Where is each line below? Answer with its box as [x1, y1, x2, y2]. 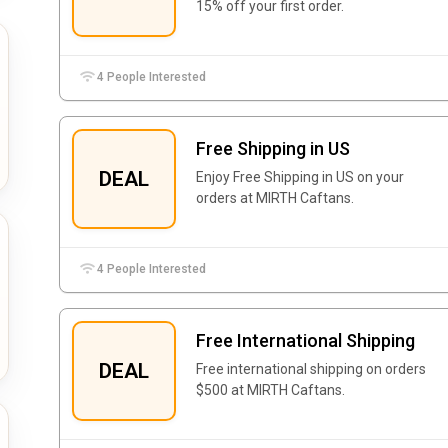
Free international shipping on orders [196, 361, 426, 377]
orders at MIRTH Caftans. [196, 190, 354, 206]
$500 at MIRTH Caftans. [196, 382, 345, 398]
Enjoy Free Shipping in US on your [196, 169, 404, 185]
